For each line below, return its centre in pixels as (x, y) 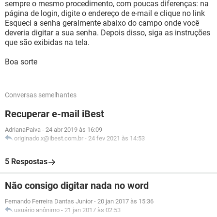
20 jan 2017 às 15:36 (125, 201)
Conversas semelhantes (41, 95)
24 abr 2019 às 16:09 (74, 130)
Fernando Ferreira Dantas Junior (49, 201)
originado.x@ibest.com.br (49, 138)
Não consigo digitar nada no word (77, 186)
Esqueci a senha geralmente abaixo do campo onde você (102, 23)
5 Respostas (26, 162)
